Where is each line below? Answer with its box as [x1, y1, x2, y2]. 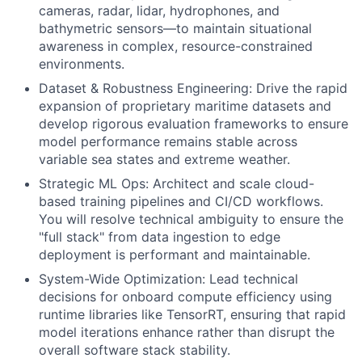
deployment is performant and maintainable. [39, 246, 310, 263]
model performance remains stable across [39, 133, 297, 149]
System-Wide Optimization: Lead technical [39, 271, 298, 287]
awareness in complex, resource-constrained [39, 38, 313, 54]
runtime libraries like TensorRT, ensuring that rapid [39, 306, 346, 322]
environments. [39, 56, 124, 72]
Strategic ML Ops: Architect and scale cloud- [39, 175, 314, 192]
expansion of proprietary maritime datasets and [39, 98, 331, 114]
